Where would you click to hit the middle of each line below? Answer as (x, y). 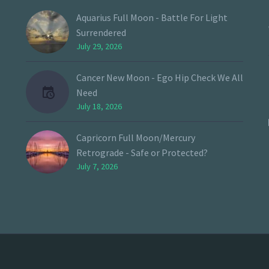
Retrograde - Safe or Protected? (142, 153)
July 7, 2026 (97, 167)
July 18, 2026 (99, 107)
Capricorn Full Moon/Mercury (136, 138)
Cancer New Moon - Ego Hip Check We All (160, 78)
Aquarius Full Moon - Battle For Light (152, 18)
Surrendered (101, 33)
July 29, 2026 (99, 47)
